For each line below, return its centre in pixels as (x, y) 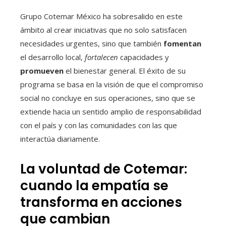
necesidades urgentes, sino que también (92, 44)
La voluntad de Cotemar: (104, 169)
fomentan (182, 44)
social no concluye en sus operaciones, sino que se (108, 98)
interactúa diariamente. (60, 139)
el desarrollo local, (52, 57)
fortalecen (101, 57)
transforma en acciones (101, 203)
